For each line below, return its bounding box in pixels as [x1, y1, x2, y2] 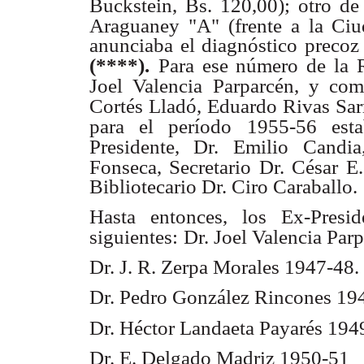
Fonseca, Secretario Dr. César [89, 155, 338, 178]
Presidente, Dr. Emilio [89, 135, 288, 158]
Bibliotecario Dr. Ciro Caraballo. [89, 175, 357, 197]
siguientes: [89, 226, 178, 249]
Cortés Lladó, [89, 94, 201, 117]
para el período [89, 115, 232, 137]
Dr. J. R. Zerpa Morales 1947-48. [89, 256, 359, 279]
